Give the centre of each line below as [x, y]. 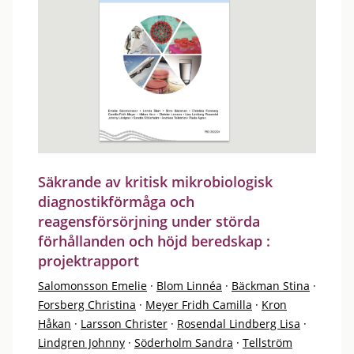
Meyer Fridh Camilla [199, 305]
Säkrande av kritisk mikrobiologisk [155, 182]
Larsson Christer [124, 324]
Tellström [267, 343]
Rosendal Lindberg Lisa [239, 324]
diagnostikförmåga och [116, 201]
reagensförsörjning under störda [149, 221]
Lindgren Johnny [81, 343]
